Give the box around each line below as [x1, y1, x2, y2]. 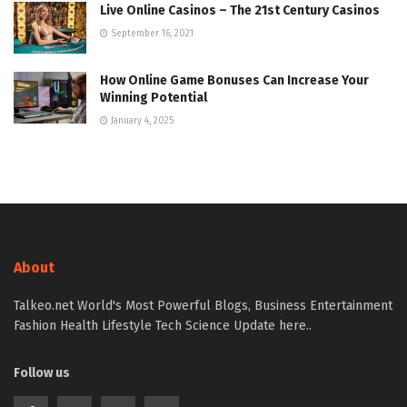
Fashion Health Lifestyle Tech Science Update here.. [14, 318, 312, 334]
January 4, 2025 [108, 115, 174, 127]
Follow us [14, 365, 70, 382]
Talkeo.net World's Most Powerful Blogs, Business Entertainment [14, 298, 392, 314]
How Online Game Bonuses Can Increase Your [100, 73, 369, 89]
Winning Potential [100, 90, 207, 106]
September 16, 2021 [108, 27, 194, 39]
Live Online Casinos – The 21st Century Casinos [100, 2, 380, 18]
